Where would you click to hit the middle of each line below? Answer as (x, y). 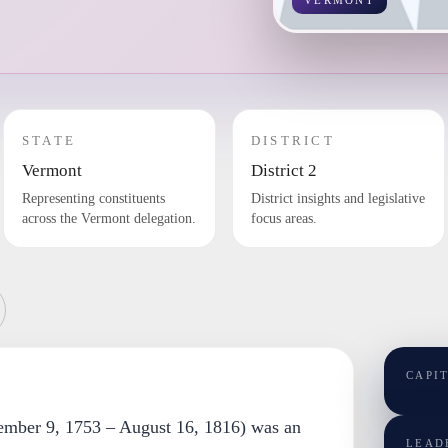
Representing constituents (93, 198)
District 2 (283, 170)
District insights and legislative (337, 198)
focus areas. (283, 218)
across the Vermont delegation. (108, 218)
